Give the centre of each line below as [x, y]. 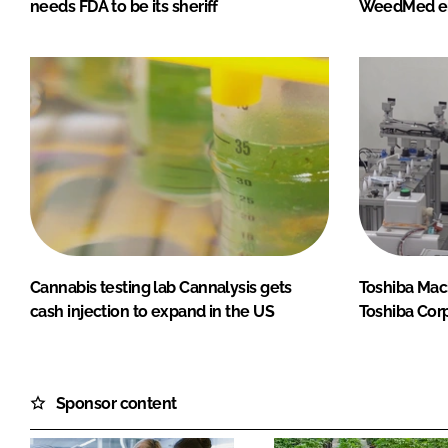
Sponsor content [116, 403]
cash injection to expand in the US [152, 311]
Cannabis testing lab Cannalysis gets [161, 287]
